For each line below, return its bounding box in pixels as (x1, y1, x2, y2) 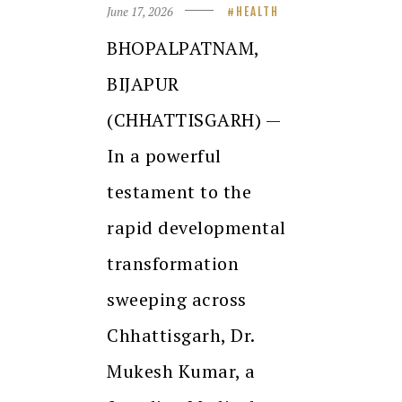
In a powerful (107, 144, 222, 169)
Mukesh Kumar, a (107, 359, 256, 384)
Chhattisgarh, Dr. (107, 323, 255, 348)
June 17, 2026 (107, 4, 173, 21)
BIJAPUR (107, 72, 179, 97)
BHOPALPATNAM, (107, 36, 259, 61)
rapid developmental (107, 215, 286, 240)
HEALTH (236, 4, 280, 20)
